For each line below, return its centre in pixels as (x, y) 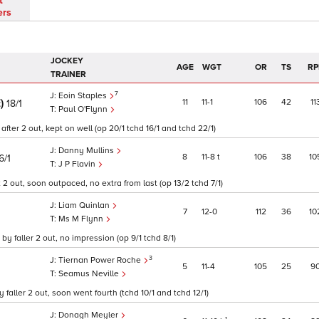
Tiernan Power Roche (101, 261)
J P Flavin (78, 164)
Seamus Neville (90, 274)
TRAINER (68, 75)
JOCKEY (67, 61)
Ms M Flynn (82, 219)
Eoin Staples (84, 96)
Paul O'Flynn (84, 110)
